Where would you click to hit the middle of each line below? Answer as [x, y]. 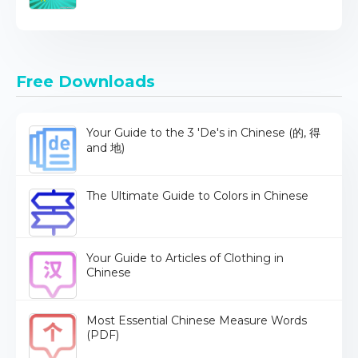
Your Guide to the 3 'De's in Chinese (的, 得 [203, 133]
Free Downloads [86, 82]
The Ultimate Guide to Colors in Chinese [197, 196]
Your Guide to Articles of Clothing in [185, 259]
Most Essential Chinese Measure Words [197, 321]
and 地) [105, 148]
